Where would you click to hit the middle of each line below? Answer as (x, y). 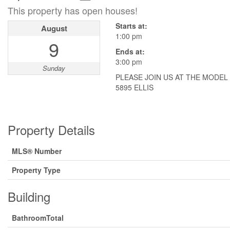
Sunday (54, 68)
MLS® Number (37, 151)
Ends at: (130, 51)
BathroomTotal (38, 217)
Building (29, 196)
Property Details (51, 129)
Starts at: (131, 25)
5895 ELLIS (135, 87)
